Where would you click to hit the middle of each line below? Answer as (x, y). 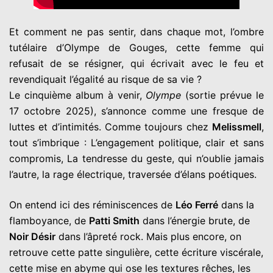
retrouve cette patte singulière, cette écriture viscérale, (136, 253)
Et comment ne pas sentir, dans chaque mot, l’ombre (136, 32)
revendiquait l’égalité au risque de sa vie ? (105, 80)
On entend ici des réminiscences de (92, 205)
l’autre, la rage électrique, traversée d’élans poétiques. (133, 175)
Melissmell (237, 127)
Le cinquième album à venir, (78, 95)
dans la (236, 205)
